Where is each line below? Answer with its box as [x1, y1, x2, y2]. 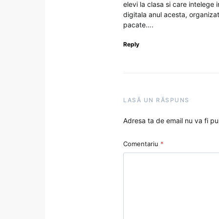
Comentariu [123, 140, 160, 148]
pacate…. [123, 21, 153, 29]
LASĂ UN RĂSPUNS [123, 96, 190, 104]
